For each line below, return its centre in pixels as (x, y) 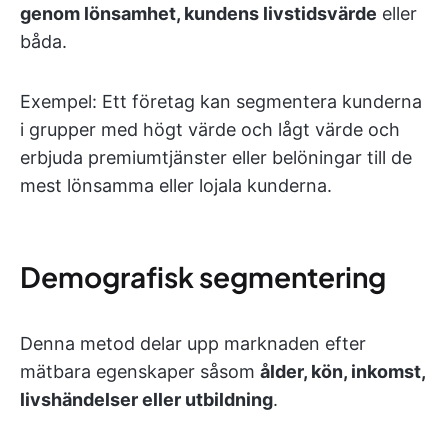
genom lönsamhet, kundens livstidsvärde (198, 13)
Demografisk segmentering (203, 276)
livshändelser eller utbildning (146, 399)
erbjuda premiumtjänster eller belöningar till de (216, 157)
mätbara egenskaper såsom (140, 371)
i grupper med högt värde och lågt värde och (210, 129)
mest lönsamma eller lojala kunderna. (176, 185)
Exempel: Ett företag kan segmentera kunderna (221, 101)
